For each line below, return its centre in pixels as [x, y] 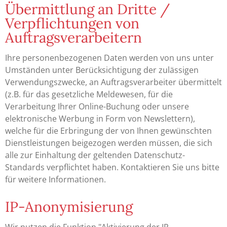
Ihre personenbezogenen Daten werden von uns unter [109, 58]
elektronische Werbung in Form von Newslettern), [100, 118]
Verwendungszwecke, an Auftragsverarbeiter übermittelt [113, 82]
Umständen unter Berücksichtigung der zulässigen [102, 70]
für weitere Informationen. [55, 179]
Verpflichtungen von [72, 23]
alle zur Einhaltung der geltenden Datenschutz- [95, 155]
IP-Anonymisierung [69, 206]
